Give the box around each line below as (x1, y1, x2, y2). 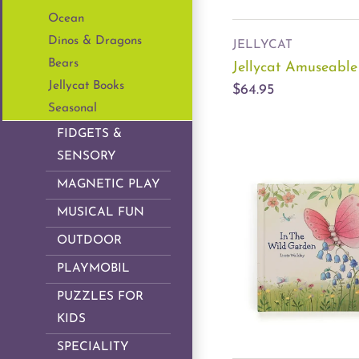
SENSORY (57, 151, 116, 163)
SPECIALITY (57, 341, 129, 354)
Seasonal (48, 103, 97, 115)
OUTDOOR (57, 235, 122, 248)
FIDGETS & (57, 128, 122, 141)
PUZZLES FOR (57, 291, 143, 304)
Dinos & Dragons (48, 35, 142, 48)
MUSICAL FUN (57, 207, 144, 220)
